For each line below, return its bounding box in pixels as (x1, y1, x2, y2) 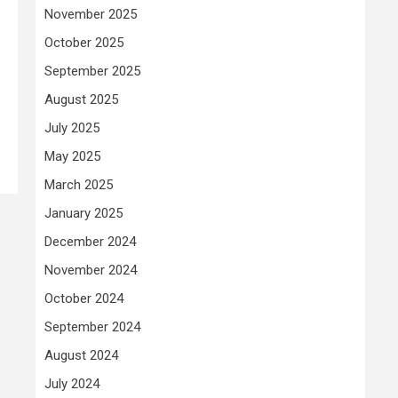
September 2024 (44, 318, 140, 335)
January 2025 (44, 204, 123, 221)
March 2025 (44, 176, 113, 193)
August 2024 (44, 346, 118, 363)
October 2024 (44, 290, 123, 306)
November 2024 (44, 261, 137, 278)
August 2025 (44, 91, 118, 107)
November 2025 (44, 5, 137, 22)
